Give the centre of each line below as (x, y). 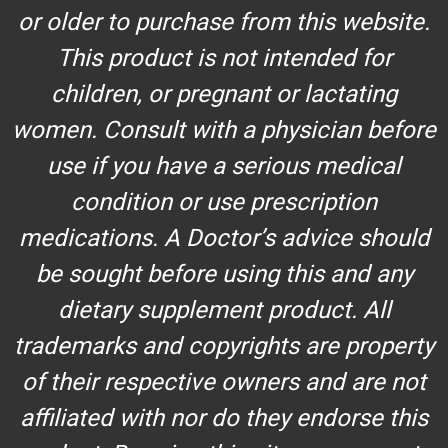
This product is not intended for (224, 57)
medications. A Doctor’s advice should (224, 237)
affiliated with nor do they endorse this (224, 417)
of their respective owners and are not (224, 381)
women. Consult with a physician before (224, 129)
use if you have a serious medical (224, 165)
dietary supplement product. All (224, 309)
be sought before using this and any (224, 273)
